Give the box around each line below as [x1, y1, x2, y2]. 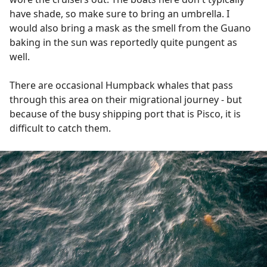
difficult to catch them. [10, 121, 111, 135]
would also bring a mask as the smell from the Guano [10, 21, 251, 35]
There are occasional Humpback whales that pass [10, 78, 233, 92]
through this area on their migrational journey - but [10, 92, 242, 106]
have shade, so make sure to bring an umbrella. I [10, 7, 229, 20]
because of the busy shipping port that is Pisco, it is [10, 107, 241, 120]
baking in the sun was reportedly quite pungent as [10, 35, 237, 49]
